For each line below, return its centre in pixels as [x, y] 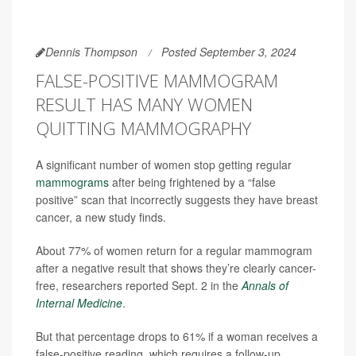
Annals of [265, 285]
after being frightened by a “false [192, 182]
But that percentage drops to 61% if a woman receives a [177, 336]
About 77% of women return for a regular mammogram [174, 250]
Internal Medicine [79, 303]
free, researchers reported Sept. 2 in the [139, 285]
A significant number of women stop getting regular [164, 164]
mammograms [72, 182]
